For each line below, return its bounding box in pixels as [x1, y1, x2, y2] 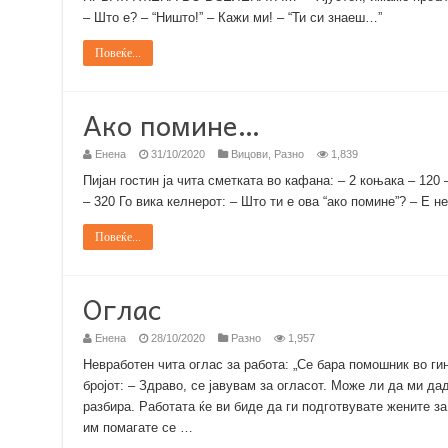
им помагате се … [82, 420, 193, 435]
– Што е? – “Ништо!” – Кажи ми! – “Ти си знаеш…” [82, 10, 382, 25]
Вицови [230, 148, 268, 160]
